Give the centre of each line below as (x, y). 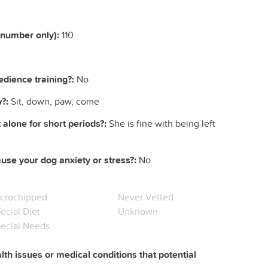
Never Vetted (146, 197)
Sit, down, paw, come (54, 101)
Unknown (138, 211)
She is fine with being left (161, 124)
